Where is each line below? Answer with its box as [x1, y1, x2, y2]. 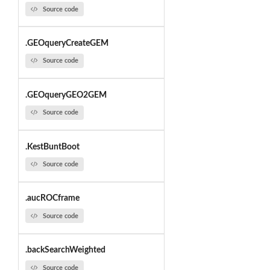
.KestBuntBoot [25, 142, 80, 151]
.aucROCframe [25, 194, 80, 203]
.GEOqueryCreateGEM [25, 39, 108, 48]
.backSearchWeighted [25, 246, 105, 255]
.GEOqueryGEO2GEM [25, 90, 107, 99]
